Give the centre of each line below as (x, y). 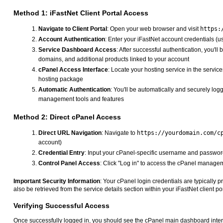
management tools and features (81, 99)
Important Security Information (57, 181)
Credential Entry (61, 153)
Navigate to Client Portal (73, 29)
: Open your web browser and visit (154, 29)
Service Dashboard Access (77, 50)
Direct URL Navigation (70, 133)
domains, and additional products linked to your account (114, 59)
